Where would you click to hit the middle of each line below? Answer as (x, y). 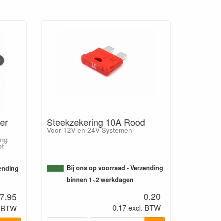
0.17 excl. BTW (137, 207)
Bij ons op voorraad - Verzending (115, 168)
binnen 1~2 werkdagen (100, 180)
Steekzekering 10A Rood (96, 122)
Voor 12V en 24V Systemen (89, 130)
